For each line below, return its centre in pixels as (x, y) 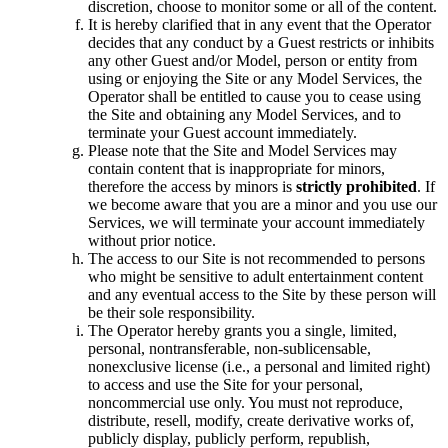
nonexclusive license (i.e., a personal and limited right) (259, 367)
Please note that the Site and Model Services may (242, 151)
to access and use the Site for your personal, (225, 385)
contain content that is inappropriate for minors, (236, 169)
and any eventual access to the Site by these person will (262, 295)
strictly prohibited (356, 187)
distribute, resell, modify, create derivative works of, (251, 421)
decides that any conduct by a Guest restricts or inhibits (261, 43)
